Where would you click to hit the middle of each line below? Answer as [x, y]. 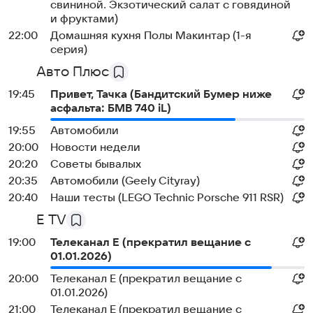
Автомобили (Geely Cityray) [125, 181]
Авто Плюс [73, 72]
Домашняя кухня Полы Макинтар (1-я [151, 36]
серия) [69, 50]
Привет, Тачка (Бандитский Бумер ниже [161, 94]
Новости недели [95, 147]
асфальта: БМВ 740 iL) [111, 108]
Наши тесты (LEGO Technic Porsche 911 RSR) [167, 198]
